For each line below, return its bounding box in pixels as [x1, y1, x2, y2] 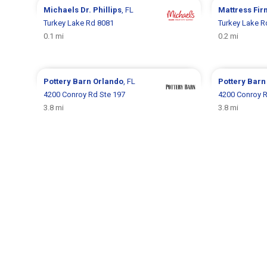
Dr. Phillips [80, 5, 122, 14]
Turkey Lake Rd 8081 [44, 18, 114, 27]
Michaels [44, 5, 81, 14]
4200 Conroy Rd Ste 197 [44, 89, 126, 99]
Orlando [93, 76, 124, 86]
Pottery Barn [44, 76, 94, 86]
